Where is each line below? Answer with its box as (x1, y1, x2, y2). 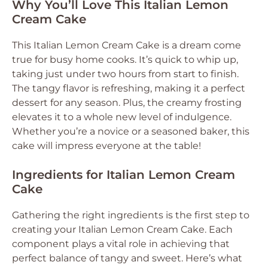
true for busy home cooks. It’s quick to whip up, (12, 54, 238, 65)
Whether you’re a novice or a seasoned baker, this (12, 126, 249, 137)
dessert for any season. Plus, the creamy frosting (12, 97, 242, 108)
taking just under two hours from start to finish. (12, 68, 239, 80)
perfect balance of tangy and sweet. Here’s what (12, 252, 242, 264)
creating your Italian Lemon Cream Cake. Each (12, 224, 233, 235)
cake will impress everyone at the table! (12, 140, 201, 151)
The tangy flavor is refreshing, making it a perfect (12, 83, 245, 94)
